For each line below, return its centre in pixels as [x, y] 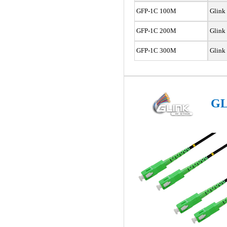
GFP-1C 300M [155, 50]
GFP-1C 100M [155, 11]
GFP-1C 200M [155, 31]
